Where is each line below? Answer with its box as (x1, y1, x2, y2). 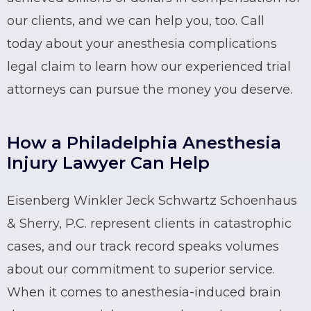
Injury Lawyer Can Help (7, 152, 210, 173)
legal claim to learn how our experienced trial (7, 58, 291, 74)
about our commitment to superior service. (7, 261, 275, 277)
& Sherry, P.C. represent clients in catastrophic (7, 215, 292, 231)
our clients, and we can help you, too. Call (7, 12, 264, 28)
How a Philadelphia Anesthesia (7, 132, 281, 153)
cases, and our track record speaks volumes (7, 238, 279, 254)
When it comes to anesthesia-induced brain (7, 284, 281, 300)
